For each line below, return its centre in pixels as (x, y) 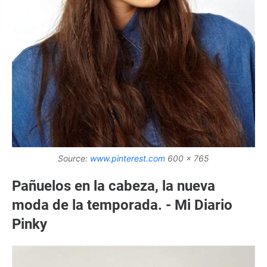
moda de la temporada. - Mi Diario (122, 205)
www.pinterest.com (128, 159)
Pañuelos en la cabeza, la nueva (114, 186)
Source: (74, 159)
